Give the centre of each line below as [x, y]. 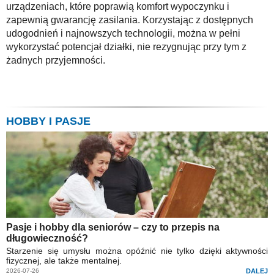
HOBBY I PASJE [48, 121]
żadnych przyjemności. [56, 61]
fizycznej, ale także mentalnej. [64, 261]
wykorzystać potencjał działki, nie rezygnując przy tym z [126, 47]
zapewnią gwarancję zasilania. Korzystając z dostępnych [130, 20]
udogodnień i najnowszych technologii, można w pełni [123, 34]
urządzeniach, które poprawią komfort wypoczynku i [118, 7]
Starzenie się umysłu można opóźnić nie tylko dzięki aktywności [137, 251]
